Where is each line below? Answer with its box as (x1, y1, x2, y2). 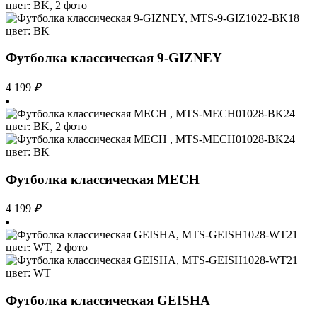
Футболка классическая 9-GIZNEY (6, 50, 222, 66)
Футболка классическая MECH (6, 171, 200, 187)
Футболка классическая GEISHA (6, 293, 210, 309)
